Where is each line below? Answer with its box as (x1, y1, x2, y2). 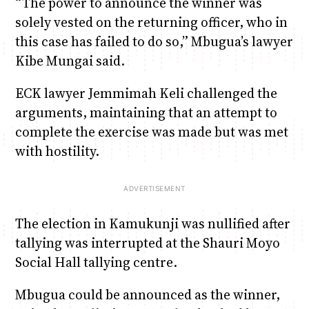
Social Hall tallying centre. (14, 253, 177, 272)
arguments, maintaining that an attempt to (14, 103, 277, 121)
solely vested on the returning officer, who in (14, 12, 288, 31)
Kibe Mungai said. (14, 51, 125, 70)
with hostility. (14, 141, 99, 160)
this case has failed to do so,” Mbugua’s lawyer (14, 32, 293, 50)
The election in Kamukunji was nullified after (14, 215, 290, 233)
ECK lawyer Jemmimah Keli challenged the (14, 83, 277, 102)
